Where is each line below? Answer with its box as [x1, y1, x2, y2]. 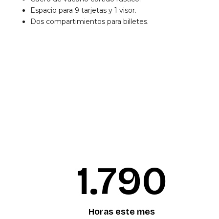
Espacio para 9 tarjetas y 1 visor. [30, 6, 136, 15]
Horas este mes [88, 206, 155, 217]
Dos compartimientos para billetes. [30, 17, 149, 26]
